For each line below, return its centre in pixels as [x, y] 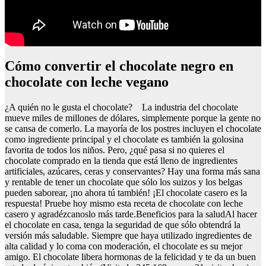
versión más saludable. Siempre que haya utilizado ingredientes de [128, 235]
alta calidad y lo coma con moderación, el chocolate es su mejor [123, 246]
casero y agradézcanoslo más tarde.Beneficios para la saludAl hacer [131, 214]
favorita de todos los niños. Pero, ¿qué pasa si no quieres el [115, 150]
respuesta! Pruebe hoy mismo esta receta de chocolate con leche [124, 203]
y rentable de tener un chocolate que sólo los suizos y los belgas [123, 182]
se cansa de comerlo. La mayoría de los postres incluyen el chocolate [133, 128]
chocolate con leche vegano [87, 82]
